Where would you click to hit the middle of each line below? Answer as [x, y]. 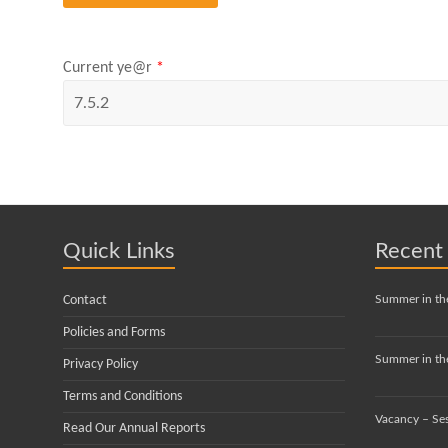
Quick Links [119, 251]
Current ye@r [109, 67]
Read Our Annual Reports [134, 429]
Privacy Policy [100, 365]
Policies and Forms [114, 333]
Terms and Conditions [122, 397]
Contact [85, 301]
